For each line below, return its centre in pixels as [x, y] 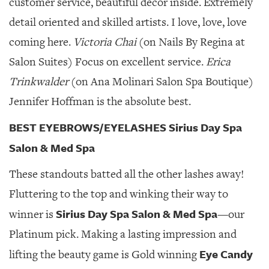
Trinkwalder [39, 82]
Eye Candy [226, 254]
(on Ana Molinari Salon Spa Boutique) [161, 82]
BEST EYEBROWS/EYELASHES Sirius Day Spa [125, 127]
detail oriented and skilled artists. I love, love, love [128, 22]
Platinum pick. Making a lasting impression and [123, 234]
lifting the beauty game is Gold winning [104, 255]
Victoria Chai [105, 42]
